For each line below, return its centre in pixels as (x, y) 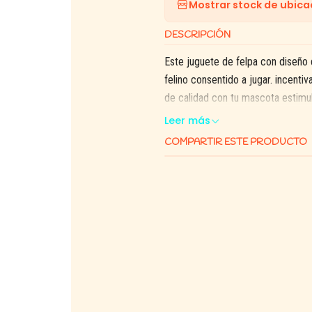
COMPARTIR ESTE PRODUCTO (236, 142)
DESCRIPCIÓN (197, 35)
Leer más (187, 120)
